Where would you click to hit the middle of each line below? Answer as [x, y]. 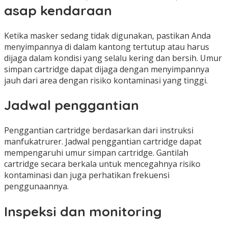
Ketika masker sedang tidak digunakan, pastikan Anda [107, 35]
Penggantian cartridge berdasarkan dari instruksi [99, 131]
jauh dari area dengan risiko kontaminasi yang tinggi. [106, 80]
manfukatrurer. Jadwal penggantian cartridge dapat [103, 142]
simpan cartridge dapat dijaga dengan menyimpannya [107, 69]
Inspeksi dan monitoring [83, 211]
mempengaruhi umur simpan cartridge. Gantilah [96, 153]
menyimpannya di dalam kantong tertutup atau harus [107, 47]
